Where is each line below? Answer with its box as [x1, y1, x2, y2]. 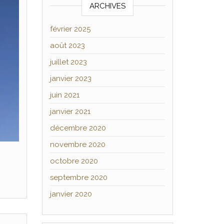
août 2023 [49, 41, 85, 50]
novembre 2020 [49, 140, 105, 149]
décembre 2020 [49, 123, 106, 132]
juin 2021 [49, 90, 79, 99]
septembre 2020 [49, 173, 107, 182]
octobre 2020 [49, 156, 98, 165]
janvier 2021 [49, 107, 90, 116]
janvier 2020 [49, 189, 92, 198]
